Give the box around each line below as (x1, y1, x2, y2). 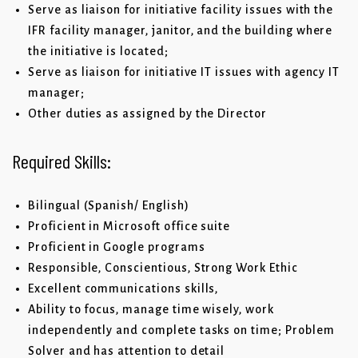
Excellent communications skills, (28, 282, 219, 296)
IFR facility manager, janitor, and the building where (28, 24, 333, 38)
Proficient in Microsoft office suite (28, 220, 231, 233)
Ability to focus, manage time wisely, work (28, 303, 274, 316)
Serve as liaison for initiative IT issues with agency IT (28, 66, 340, 79)
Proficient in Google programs (28, 241, 205, 254)
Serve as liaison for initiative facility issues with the (28, 3, 334, 17)
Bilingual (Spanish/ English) (28, 199, 189, 213)
